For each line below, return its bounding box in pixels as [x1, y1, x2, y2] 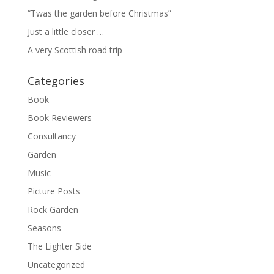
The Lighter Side [27, 240, 92, 252]
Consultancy [27, 130, 76, 142]
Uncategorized [27, 259, 85, 270]
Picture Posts [27, 185, 80, 197]
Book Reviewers [27, 112, 92, 124]
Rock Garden [27, 204, 78, 215]
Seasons [27, 222, 61, 234]
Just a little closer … [27, 26, 104, 37]
